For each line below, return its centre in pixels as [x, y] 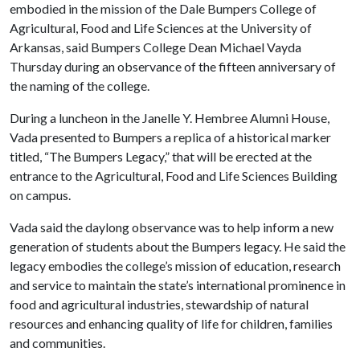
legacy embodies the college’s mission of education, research [175, 265]
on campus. [40, 194]
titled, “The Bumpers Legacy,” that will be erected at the [161, 156]
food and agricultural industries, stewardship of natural [159, 304]
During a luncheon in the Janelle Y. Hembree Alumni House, [170, 117]
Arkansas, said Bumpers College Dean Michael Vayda [155, 47]
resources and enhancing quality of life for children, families [171, 323]
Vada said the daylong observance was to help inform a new [172, 227]
